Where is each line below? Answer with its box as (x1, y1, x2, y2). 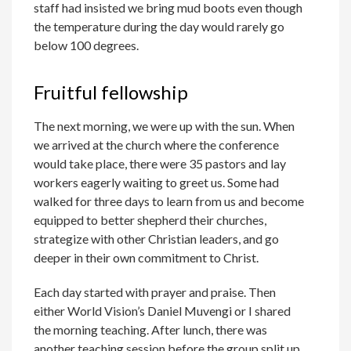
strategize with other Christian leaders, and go (34, 231, 280, 247)
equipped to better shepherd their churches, (34, 212, 267, 228)
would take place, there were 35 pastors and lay (34, 156, 287, 172)
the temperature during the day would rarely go (34, 19, 285, 34)
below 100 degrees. (34, 38, 139, 53)
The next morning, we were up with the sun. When (34, 118, 295, 134)
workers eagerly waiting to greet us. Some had (34, 175, 280, 190)
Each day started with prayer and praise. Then (34, 284, 277, 300)
